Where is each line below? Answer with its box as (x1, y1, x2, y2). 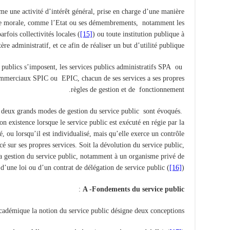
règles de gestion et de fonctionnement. (71, 85, 184, 93)
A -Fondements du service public (83, 185, 184, 193)
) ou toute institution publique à (92, 30, 184, 38)
